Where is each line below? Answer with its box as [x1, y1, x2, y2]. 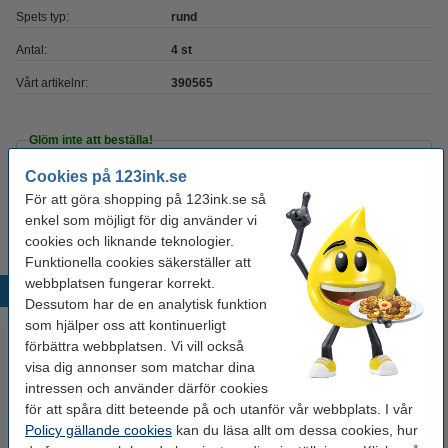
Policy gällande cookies [25, 421, 172, 438]
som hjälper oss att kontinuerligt [25, 316, 226, 333]
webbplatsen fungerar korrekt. [25, 274, 215, 291]
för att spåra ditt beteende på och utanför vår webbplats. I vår [25, 400, 413, 417]
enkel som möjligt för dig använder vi [25, 211, 257, 228]
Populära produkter [156, 283, 289, 299]
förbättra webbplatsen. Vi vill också [25, 337, 244, 354]
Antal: [16, 43, 47, 57]
